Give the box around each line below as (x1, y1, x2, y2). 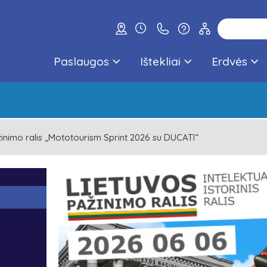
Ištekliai (140, 54, 181, 69)
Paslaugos (54, 54, 109, 69)
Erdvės (212, 54, 247, 69)
